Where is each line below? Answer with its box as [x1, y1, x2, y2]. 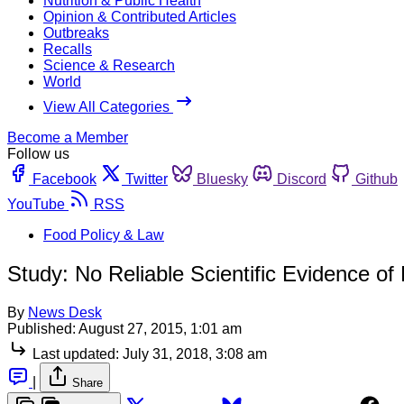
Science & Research [43, 57, 175, 73]
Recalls [43, 41, 92, 57]
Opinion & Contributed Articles [43, 8, 236, 24]
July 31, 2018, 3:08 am [123, 345, 267, 362]
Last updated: [32, 345, 119, 362]
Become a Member [7, 129, 128, 145]
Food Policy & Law [43, 226, 164, 243]
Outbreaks [43, 24, 109, 41]
